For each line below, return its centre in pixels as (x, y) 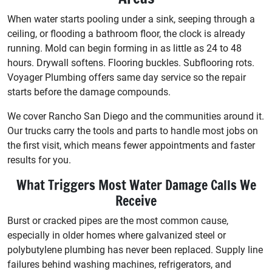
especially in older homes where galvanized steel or (117, 235)
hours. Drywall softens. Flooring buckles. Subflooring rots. (131, 63)
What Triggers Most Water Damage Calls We (136, 185)
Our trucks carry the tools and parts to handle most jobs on (133, 131)
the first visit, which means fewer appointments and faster (131, 145)
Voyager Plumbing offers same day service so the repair (127, 77)
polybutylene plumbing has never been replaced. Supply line (135, 250)
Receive (136, 200)
